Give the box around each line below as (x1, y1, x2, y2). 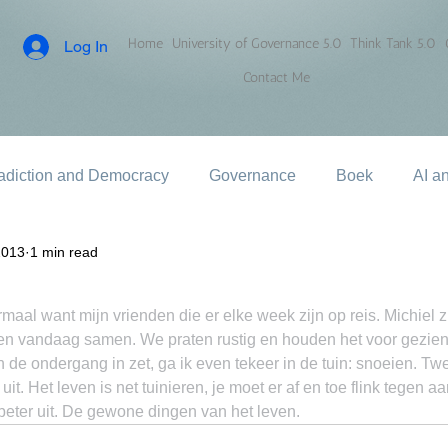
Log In (63, 37, 108, 56)
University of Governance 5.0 (171, 35, 342, 52)
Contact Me (243, 69, 310, 86)
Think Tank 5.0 (350, 35, 437, 52)
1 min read (30, 243, 98, 260)
